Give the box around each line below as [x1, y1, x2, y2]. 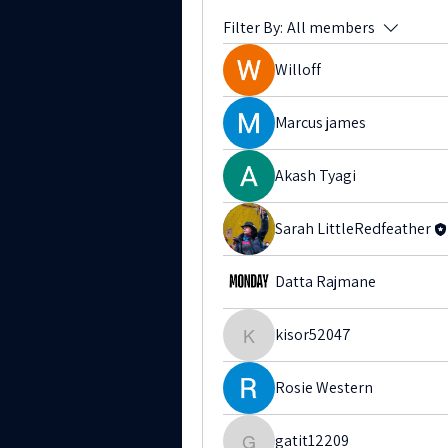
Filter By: [223, 17, 283, 38]
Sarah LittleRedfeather [275, 218, 431, 239]
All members [287, 17, 375, 38]
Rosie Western [275, 377, 373, 398]
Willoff [275, 59, 321, 80]
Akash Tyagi [275, 165, 356, 186]
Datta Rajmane [275, 271, 376, 292]
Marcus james [275, 112, 366, 133]
